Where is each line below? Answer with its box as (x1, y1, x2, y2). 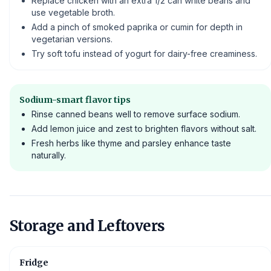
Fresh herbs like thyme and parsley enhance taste (31, 137, 231, 148)
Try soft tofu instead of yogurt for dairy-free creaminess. (31, 48, 257, 59)
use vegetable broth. (31, 7, 115, 18)
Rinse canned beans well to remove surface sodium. (31, 108, 240, 119)
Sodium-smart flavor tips (19, 94, 131, 105)
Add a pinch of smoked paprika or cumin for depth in (31, 21, 243, 32)
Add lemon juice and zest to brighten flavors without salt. (31, 123, 256, 134)
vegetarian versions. (31, 33, 113, 44)
